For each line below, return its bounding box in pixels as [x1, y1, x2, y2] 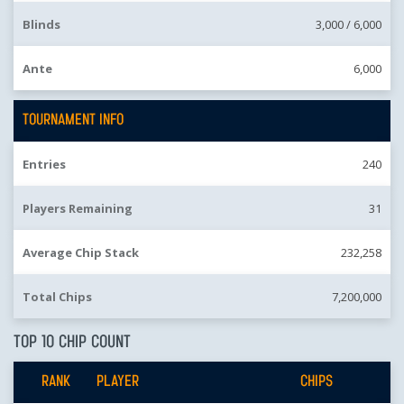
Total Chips [23, 289, 92, 306]
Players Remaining [23, 200, 133, 217]
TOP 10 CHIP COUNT [14, 334, 131, 353]
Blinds [23, 16, 60, 33]
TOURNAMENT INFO [23, 112, 124, 130]
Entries [23, 156, 66, 173]
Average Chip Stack [23, 244, 139, 262]
